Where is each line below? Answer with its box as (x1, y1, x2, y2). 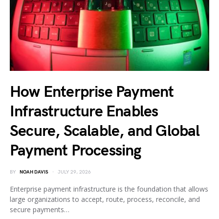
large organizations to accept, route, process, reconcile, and (10, 195, 200, 204)
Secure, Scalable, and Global (10, 122, 200, 141)
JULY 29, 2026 (58, 169, 91, 175)
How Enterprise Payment (10, 83, 174, 102)
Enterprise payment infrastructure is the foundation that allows (10, 184, 208, 194)
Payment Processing (10, 141, 141, 160)
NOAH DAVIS (20, 169, 48, 175)
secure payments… (10, 205, 69, 214)
